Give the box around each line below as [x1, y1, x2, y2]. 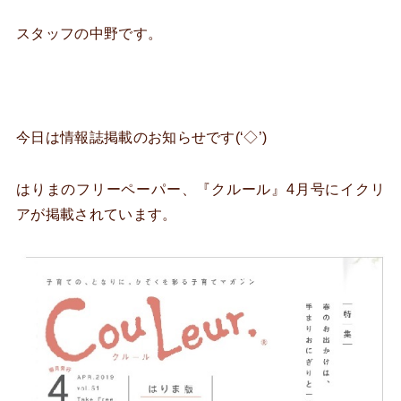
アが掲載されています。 [16, 207, 177, 222]
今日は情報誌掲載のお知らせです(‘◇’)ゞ [16, 130, 282, 145]
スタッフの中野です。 [16, 26, 163, 41]
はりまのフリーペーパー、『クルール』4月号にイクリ [16, 182, 385, 197]
